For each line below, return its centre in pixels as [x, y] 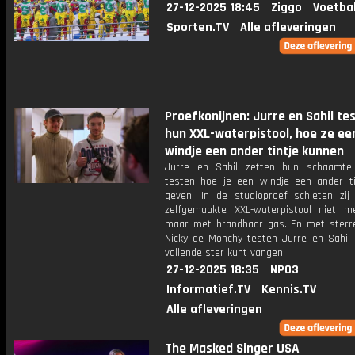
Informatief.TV [208, 290]
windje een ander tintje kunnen [254, 151]
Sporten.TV [198, 27]
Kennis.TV [289, 290]
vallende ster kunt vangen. [225, 253]
